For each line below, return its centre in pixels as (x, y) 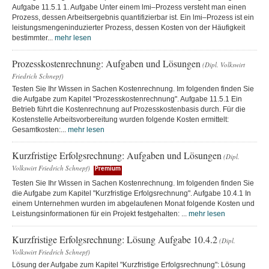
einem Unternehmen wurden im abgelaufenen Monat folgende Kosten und (133, 203)
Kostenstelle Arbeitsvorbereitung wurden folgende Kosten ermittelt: (120, 119)
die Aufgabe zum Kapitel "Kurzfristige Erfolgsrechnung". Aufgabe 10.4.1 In (131, 193)
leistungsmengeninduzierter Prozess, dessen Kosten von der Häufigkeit (128, 27)
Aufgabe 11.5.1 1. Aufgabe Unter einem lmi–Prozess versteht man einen (129, 7)
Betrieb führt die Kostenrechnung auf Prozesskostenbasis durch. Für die (129, 109)
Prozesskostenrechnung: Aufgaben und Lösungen (106, 63)
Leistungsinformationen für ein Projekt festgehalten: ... (100, 213)
